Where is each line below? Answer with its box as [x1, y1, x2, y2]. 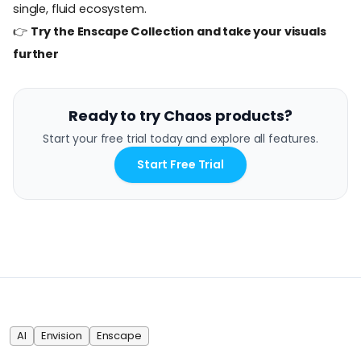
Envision [40, 327, 82, 343]
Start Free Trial [137, 156, 224, 172]
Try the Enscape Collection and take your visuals [30, 23, 326, 39]
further [13, 45, 59, 62]
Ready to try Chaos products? [68, 105, 293, 126]
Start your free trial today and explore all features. [43, 130, 318, 147]
